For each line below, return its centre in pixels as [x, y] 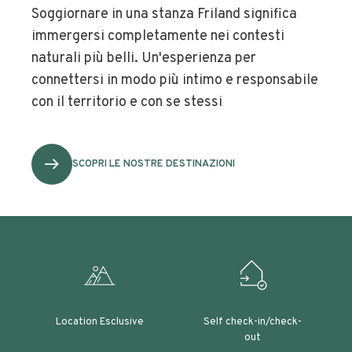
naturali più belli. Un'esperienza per [144, 59]
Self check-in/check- [252, 322]
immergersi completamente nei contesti [158, 37]
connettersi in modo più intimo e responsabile [175, 81]
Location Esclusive [100, 322]
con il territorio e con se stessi [127, 103]
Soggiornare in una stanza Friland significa [164, 15]
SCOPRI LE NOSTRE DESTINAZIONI [154, 164]
